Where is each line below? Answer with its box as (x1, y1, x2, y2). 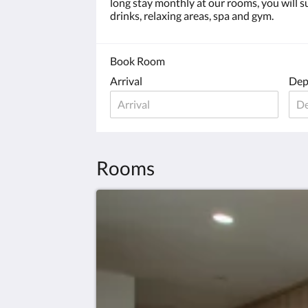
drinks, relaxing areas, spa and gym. (110, 9, 274, 22)
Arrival (110, 74, 142, 87)
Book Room (110, 54, 165, 67)
